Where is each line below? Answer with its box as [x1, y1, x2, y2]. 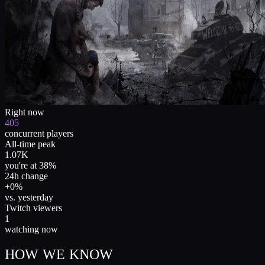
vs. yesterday [5, 192, 53, 202]
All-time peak [5, 138, 56, 149]
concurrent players [5, 128, 73, 138]
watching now [5, 224, 58, 234]
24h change [5, 170, 48, 181]
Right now [5, 106, 44, 117]
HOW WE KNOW [5, 246, 114, 262]
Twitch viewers [5, 202, 62, 213]
